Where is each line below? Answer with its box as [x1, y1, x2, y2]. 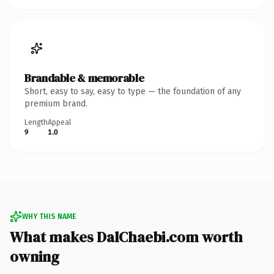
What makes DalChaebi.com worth [10, 226, 243, 247]
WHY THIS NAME [22, 212, 76, 221]
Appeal [48, 117, 71, 127]
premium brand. [24, 98, 87, 109]
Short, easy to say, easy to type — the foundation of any [24, 86, 241, 97]
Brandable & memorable [24, 70, 144, 86]
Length [24, 117, 48, 127]
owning [10, 246, 59, 267]
